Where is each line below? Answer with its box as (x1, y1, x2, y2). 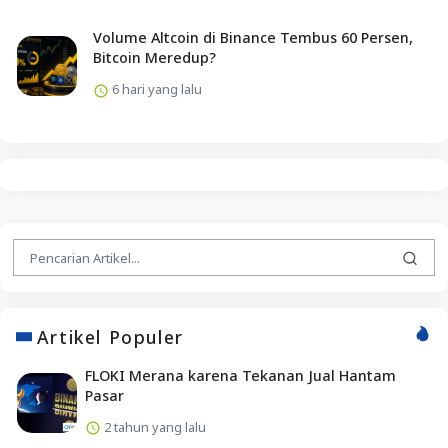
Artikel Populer (36, 324, 184, 349)
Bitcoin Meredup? (92, 48, 216, 68)
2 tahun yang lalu (100, 417, 206, 436)
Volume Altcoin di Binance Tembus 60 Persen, (92, 28, 413, 48)
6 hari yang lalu (108, 80, 202, 99)
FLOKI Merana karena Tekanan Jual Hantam (84, 365, 396, 385)
